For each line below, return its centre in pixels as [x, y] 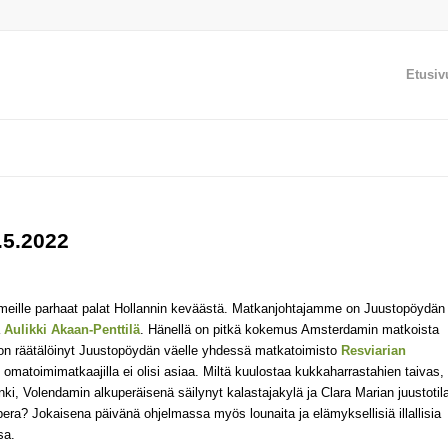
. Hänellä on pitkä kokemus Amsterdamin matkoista [289, 330]
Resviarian [373, 351]
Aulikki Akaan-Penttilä [72, 330]
